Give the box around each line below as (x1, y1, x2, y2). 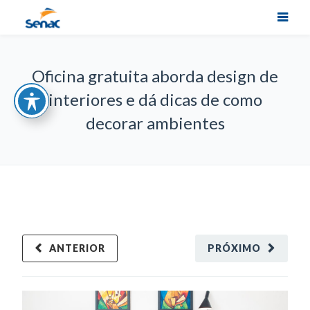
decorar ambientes (85, 113, 225, 133)
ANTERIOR (49, 242, 106, 254)
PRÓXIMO (207, 242, 261, 254)
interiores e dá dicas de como (48, 89, 262, 109)
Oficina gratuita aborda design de (32, 66, 278, 86)
